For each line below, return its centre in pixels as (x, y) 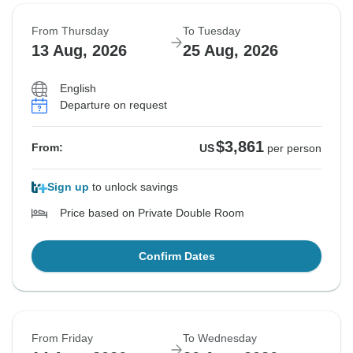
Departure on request (113, 105)
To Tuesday (212, 31)
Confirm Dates (176, 256)
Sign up (68, 187)
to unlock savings (134, 187)
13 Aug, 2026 (79, 51)
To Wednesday (220, 338)
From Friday (62, 338)
